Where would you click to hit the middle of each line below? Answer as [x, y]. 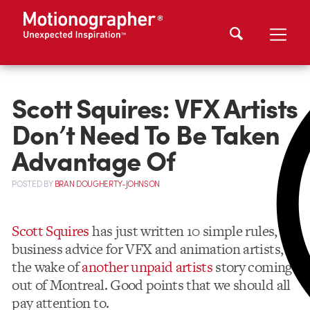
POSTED [28, 184]
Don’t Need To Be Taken [146, 133]
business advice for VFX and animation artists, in [155, 249]
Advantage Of [93, 159]
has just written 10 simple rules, [183, 231]
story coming [252, 267]
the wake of [47, 267]
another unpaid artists [147, 267]
